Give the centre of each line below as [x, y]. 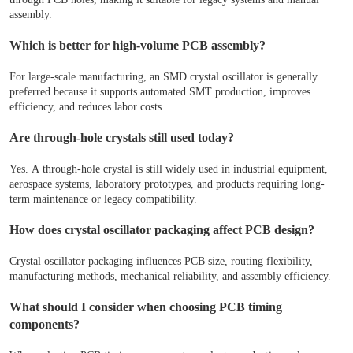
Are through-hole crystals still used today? [122, 138]
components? [45, 325]
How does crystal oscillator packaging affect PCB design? [162, 230]
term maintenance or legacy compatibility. [103, 199]
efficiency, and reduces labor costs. [87, 107]
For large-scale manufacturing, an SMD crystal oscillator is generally [163, 77]
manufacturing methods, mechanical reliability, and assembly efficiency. [170, 277]
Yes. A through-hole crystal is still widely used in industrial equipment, [169, 169]
